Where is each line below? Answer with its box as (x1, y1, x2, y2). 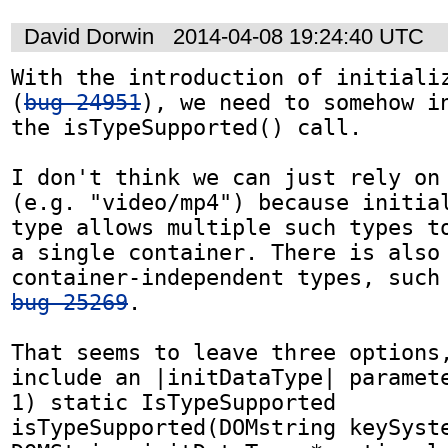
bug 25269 (11, 289, 128, 315)
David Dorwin (24, 24, 154, 50)
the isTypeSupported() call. (11, 114, 362, 140)
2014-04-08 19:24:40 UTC (173, 24, 424, 50)
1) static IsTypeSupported (11, 389, 336, 415)
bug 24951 (24, 89, 141, 115)
